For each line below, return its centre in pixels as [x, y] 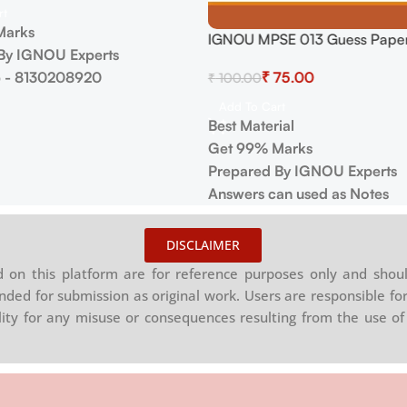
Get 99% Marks [260, 148]
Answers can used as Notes [298, 194]
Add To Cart [252, 106]
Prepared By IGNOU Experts [304, 171]
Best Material [251, 125]
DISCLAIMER [203, 245]
